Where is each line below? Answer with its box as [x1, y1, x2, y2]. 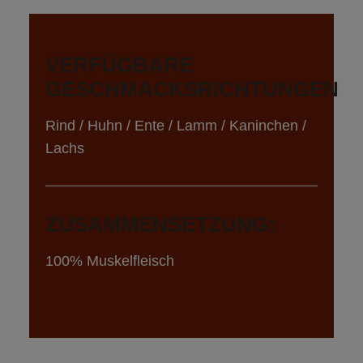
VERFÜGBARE [45, 52, 199, 77]
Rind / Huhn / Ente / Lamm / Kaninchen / [45, 117, 310, 134]
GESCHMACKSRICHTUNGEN [45, 76, 339, 101]
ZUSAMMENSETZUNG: [45, 211, 281, 237]
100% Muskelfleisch [45, 252, 174, 269]
